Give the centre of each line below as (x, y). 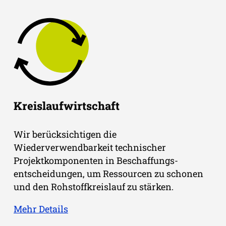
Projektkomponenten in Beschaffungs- (96, 160)
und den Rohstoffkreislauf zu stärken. (94, 186)
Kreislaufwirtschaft (67, 105)
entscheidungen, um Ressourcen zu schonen (108, 173)
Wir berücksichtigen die (65, 134)
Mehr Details (41, 209)
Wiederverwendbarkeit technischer (90, 147)
